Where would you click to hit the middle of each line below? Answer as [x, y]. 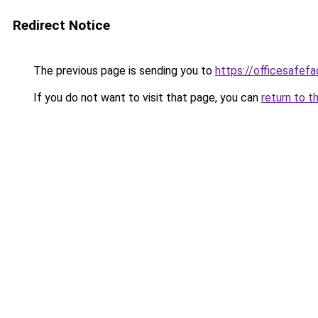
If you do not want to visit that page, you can [146, 98]
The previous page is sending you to [123, 71]
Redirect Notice [61, 25]
